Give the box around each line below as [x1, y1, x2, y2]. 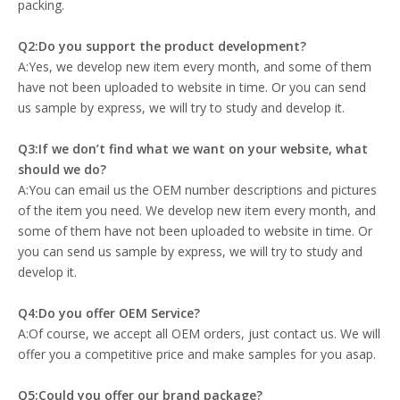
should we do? [18, 161, 106, 179]
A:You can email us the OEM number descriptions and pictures [18, 181, 377, 199]
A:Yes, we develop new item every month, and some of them [18, 58, 371, 76]
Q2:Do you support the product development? [18, 37, 306, 55]
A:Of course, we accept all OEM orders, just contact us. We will [18, 325, 380, 343]
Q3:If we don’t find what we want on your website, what [18, 140, 368, 158]
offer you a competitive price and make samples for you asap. [18, 346, 376, 363]
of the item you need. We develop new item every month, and [18, 202, 376, 220]
